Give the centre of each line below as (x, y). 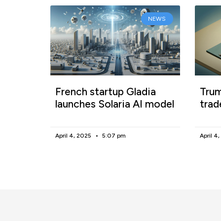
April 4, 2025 (74, 135)
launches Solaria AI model (115, 104)
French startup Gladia (106, 91)
